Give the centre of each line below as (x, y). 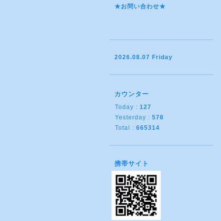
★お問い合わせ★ (140, 6)
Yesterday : (133, 117)
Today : (127, 107)
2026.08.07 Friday (144, 57)
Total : (126, 128)
